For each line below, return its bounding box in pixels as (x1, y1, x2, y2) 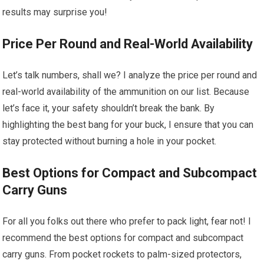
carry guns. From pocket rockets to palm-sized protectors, (2, 249, 242, 260)
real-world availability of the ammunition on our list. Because (2, 86, 250, 97)
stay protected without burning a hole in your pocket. (2, 136, 217, 147)
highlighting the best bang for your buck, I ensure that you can (2, 119, 254, 130)
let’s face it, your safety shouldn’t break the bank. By (2, 103, 215, 114)
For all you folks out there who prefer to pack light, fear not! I (2, 216, 252, 227)
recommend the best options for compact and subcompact (2, 232, 244, 243)
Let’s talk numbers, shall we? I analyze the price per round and (2, 70, 258, 81)
